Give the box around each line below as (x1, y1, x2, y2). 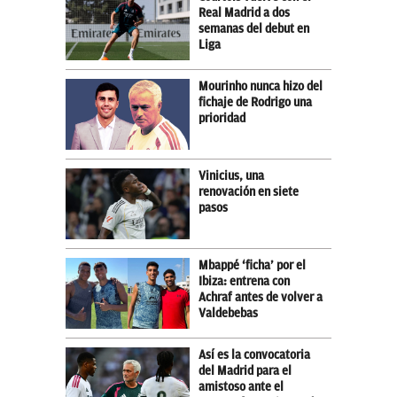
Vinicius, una (198, 168, 264, 183)
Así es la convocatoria (198, 347, 310, 362)
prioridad (198, 111, 245, 125)
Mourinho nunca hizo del (198, 79, 323, 93)
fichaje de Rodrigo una (198, 95, 312, 109)
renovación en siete (198, 184, 299, 198)
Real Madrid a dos (198, 5, 290, 19)
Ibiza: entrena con (198, 274, 290, 288)
